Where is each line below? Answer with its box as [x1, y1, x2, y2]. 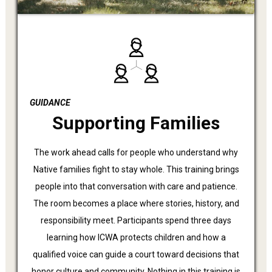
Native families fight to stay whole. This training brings [33, 165, 239, 175]
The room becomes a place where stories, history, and [33, 199, 239, 209]
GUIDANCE [29, 98, 70, 108]
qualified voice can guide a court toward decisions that [33, 250, 239, 260]
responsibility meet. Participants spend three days [41, 216, 231, 226]
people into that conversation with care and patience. [35, 182, 237, 192]
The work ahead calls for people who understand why [34, 148, 238, 158]
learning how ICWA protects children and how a [46, 233, 226, 243]
